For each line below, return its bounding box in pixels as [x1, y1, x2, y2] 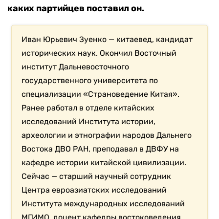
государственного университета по [22, 76, 158, 86]
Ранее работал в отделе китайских [22, 103, 155, 113]
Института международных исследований [22, 199, 185, 209]
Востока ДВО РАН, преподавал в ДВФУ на [22, 144, 179, 154]
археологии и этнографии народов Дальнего [22, 131, 192, 140]
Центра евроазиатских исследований [22, 185, 167, 195]
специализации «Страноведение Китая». [22, 89, 180, 99]
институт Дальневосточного [22, 62, 130, 72]
